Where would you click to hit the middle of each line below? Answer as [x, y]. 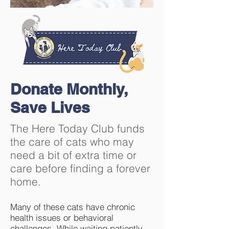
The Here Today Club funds [77, 128]
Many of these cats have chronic [73, 207]
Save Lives [50, 107]
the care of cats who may [72, 142]
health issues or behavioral [62, 217]
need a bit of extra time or [73, 155]
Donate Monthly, [69, 89]
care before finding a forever [80, 168]
